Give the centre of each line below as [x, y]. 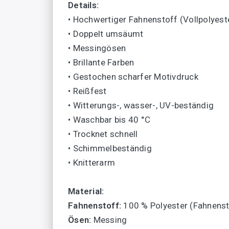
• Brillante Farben [101, 63]
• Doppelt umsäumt [106, 34]
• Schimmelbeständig [110, 148]
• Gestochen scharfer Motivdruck [133, 77]
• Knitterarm [91, 163]
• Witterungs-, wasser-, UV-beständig [141, 106]
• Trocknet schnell [103, 134]
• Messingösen [97, 48]
